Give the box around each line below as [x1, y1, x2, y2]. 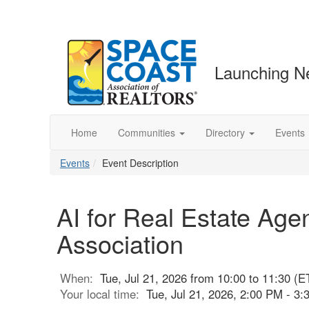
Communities [118, 126, 175, 139]
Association [57, 226, 183, 261]
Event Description [102, 156, 179, 170]
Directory [206, 126, 245, 139]
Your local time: [60, 286, 146, 302]
